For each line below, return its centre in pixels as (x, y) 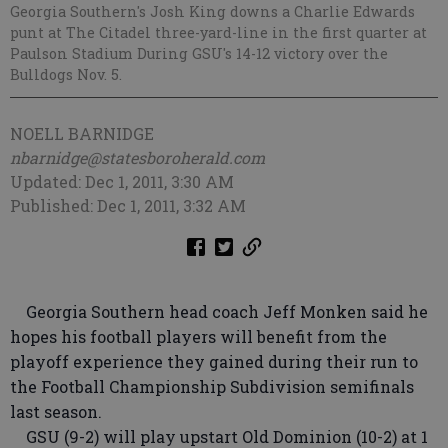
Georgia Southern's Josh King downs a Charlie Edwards (212, 11)
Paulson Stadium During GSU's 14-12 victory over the (199, 53)
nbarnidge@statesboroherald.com (137, 157)
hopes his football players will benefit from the (198, 336)
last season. (56, 411)
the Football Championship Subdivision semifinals (212, 386)
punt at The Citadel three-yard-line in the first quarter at (218, 32)
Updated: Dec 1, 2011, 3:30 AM (122, 181)
